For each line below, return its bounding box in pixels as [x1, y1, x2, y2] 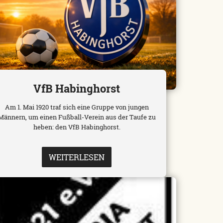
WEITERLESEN [49, 152, 105, 163]
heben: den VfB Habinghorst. [33, 122, 120, 132]
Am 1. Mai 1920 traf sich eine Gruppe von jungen [4, 103, 149, 112]
